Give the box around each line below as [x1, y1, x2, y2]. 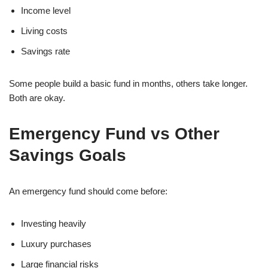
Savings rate [21, 46, 70, 57]
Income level [21, 5, 71, 16]
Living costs [21, 26, 68, 36]
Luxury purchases [21, 239, 92, 249]
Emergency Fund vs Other [9, 124, 220, 144]
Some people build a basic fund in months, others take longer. [9, 78, 248, 89]
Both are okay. [9, 93, 65, 103]
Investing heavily [21, 218, 86, 229]
